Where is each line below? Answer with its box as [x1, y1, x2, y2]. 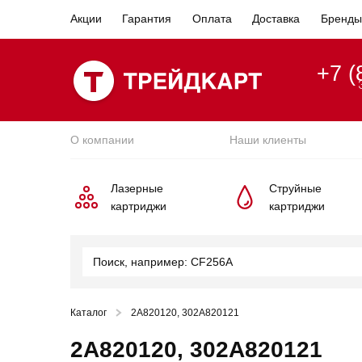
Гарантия [122, 12, 172, 25]
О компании [70, 133, 134, 146]
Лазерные [111, 182, 163, 195]
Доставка [252, 12, 301, 25]
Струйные [268, 182, 322, 195]
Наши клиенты [229, 133, 306, 146]
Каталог [70, 307, 107, 318]
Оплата [192, 12, 232, 25]
